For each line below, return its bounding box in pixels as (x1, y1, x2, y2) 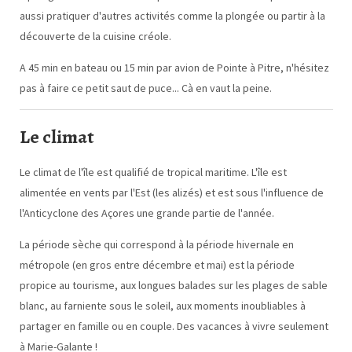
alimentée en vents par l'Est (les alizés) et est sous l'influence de (19, 185, 324, 200)
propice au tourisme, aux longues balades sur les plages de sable (19, 277, 328, 292)
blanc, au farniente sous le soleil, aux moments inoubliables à (19, 298, 306, 313)
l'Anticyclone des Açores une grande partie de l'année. (19, 205, 274, 220)
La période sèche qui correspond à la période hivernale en (19, 236, 294, 251)
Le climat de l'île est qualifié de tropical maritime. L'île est (19, 164, 287, 179)
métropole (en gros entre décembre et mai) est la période (19, 257, 295, 272)
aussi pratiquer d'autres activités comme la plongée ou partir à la (19, 8, 325, 23)
